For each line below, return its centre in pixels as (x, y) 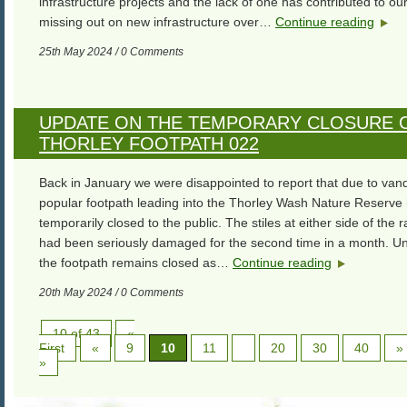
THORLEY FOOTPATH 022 (149, 144)
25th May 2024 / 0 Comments (111, 52)
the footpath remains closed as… (136, 263)
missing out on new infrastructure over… (157, 22)
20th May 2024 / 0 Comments (111, 293)
